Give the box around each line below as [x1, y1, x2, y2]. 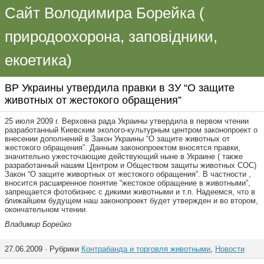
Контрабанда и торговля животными [81, 245, 210, 253]
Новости [215, 245, 245, 253]
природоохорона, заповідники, [5, 28, 217, 45]
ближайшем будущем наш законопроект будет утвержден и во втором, [5, 196, 258, 205]
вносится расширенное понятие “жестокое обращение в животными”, [5, 179, 250, 187]
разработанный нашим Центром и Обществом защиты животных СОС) [5, 161, 256, 170]
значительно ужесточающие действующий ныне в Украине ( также [5, 152, 243, 161]
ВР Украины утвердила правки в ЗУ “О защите [5, 82, 235, 94]
